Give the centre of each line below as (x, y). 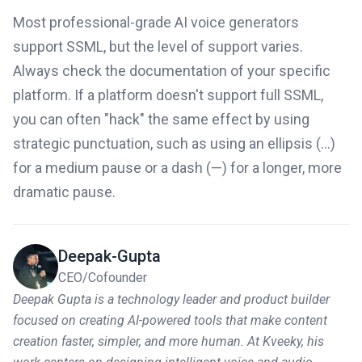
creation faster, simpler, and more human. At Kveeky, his (168, 341)
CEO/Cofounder (103, 277)
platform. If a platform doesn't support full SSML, (168, 95)
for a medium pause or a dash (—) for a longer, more (177, 167)
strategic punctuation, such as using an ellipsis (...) (174, 143)
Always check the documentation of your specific (172, 70)
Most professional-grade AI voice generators (156, 22)
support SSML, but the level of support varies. (158, 46)
